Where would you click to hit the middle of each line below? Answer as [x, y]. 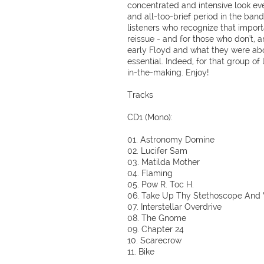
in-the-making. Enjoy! [168, 72]
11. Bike [141, 252]
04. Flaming [150, 173]
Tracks [140, 95]
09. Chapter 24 [156, 229]
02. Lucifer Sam [157, 151]
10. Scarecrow [154, 240]
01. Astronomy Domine [171, 140]
